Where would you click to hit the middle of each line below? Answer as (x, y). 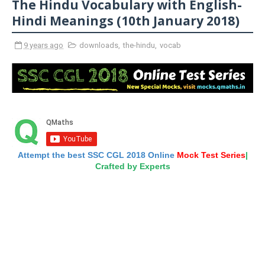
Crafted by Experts (132, 166)
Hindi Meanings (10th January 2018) (126, 21)
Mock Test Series (211, 155)
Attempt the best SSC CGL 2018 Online (97, 155)
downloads (99, 45)
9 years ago (43, 45)
